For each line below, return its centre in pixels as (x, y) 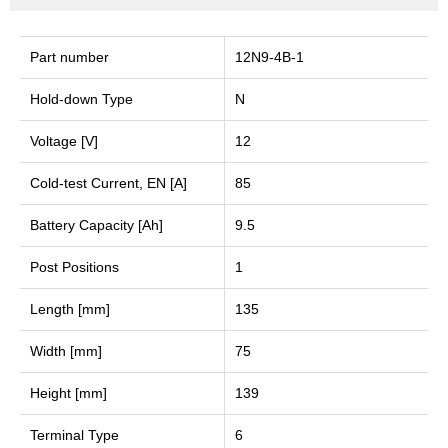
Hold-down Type (81, 99)
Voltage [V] (64, 141)
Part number (69, 57)
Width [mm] (66, 351)
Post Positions (74, 267)
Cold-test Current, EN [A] (108, 183)
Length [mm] (70, 309)
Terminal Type (74, 435)
